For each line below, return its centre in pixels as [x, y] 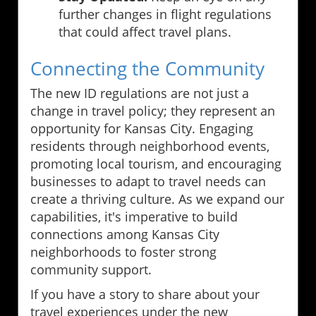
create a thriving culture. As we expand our [157, 199]
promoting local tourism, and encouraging [156, 163]
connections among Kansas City [125, 234]
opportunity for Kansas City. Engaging [142, 128]
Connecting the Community [147, 68]
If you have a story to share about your [145, 294]
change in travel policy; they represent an [153, 110]
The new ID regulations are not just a [140, 93]
